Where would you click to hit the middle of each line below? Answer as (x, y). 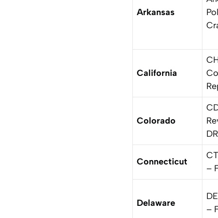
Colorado (156, 120)
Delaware (156, 203)
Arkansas (156, 12)
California (157, 73)
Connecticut (162, 161)
